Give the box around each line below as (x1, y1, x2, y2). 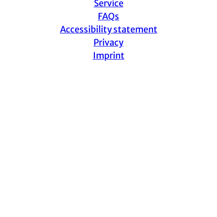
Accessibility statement (60, 23, 157, 35)
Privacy (93, 36, 124, 48)
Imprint (93, 49, 124, 61)
